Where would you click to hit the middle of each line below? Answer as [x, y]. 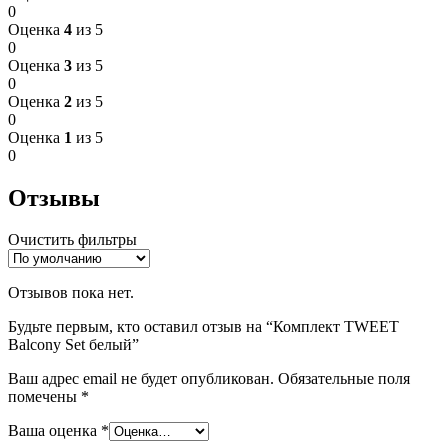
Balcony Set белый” [73, 345]
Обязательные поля [344, 379]
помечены [44, 397]
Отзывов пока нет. [71, 293]
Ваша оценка [54, 431]
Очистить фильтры [72, 240]
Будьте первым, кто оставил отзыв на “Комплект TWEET [203, 327]
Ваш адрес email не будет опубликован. [141, 379]
